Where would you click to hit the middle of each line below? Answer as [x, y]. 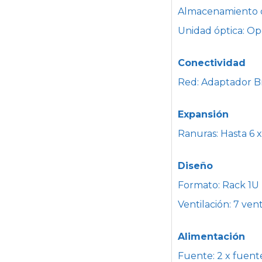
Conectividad [211, 63]
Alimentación [211, 237]
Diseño [195, 166]
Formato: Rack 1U [218, 185]
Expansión [203, 115]
